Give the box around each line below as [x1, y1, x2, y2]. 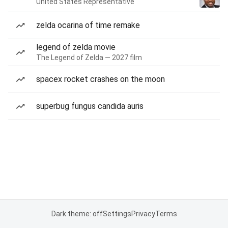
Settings [102, 210, 131, 218]
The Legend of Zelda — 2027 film [36, 53, 142, 62]
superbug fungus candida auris [36, 101, 144, 111]
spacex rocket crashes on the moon [36, 74, 165, 84]
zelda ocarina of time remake [36, 20, 140, 30]
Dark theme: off [51, 210, 103, 218]
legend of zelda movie [36, 42, 116, 52]
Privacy [131, 210, 155, 218]
